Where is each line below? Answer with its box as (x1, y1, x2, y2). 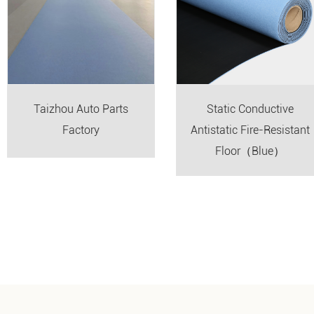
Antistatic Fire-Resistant (182, 123, 301, 137)
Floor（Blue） (207, 144, 276, 158)
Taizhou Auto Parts (25, 102, 120, 116)
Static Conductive (198, 102, 285, 116)
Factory (54, 123, 91, 137)
